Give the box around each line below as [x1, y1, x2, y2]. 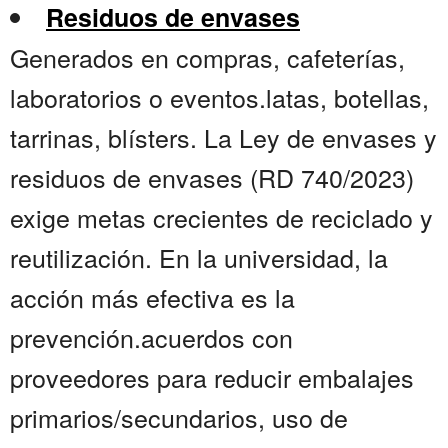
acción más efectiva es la [10, 279, 295, 316]
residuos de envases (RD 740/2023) [10, 159, 414, 196]
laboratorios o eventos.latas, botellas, [10, 79, 429, 116]
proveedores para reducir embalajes [10, 359, 414, 396]
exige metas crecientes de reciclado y [10, 199, 433, 236]
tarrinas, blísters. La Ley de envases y [10, 119, 437, 156]
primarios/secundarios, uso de [10, 399, 348, 436]
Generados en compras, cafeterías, [10, 39, 405, 76]
